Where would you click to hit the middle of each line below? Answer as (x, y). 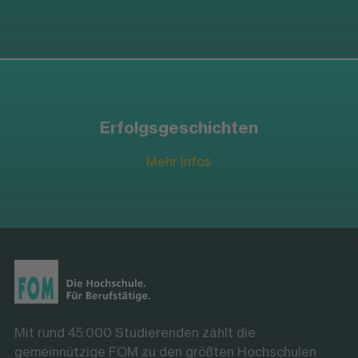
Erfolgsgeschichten (179, 127)
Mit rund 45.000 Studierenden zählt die (135, 332)
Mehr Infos (179, 161)
